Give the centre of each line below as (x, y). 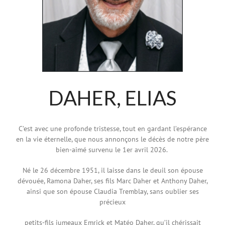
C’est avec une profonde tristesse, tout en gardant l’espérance (113, 128)
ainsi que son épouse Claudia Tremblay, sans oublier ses (113, 191)
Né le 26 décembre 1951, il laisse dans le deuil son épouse (113, 170)
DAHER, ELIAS (113, 98)
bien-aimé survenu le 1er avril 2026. (113, 149)
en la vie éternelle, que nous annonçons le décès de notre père (113, 139)
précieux (113, 202)
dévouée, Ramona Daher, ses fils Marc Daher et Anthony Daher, (113, 181)
